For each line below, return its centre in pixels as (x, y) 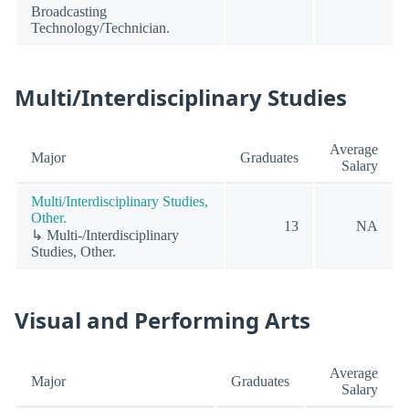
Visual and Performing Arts (163, 320)
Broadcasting (69, 12)
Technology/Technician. (100, 28)
